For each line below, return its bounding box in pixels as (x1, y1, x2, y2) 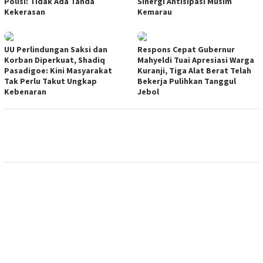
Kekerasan (4, 6, 45, 17)
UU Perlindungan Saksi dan (4, 43, 107, 55)
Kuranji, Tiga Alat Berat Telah (137, 65, 251, 76)
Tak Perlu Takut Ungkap (4, 75, 97, 86)
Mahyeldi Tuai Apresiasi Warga (137, 54, 254, 65)
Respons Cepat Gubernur (137, 43, 235, 55)
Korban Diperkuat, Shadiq (4, 54, 105, 65)
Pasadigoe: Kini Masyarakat (4, 65, 112, 76)
